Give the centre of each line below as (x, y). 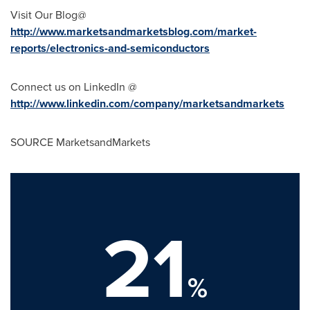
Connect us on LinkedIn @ (74, 87)
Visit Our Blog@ (48, 15)
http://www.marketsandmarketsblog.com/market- (134, 31)
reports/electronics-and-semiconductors (110, 48)
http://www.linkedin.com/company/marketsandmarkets (147, 103)
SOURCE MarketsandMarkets (80, 142)
